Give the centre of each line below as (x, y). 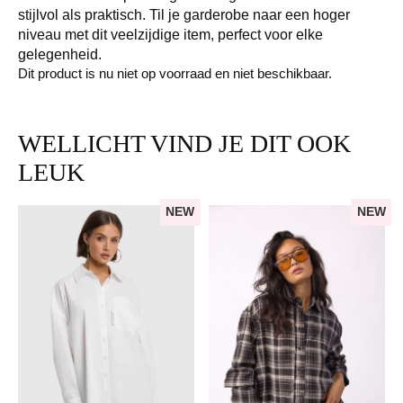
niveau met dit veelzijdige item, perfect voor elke (170, 35)
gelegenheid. (60, 55)
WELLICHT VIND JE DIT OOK (184, 144)
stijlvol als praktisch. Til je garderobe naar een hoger (184, 15)
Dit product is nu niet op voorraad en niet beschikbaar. (175, 74)
